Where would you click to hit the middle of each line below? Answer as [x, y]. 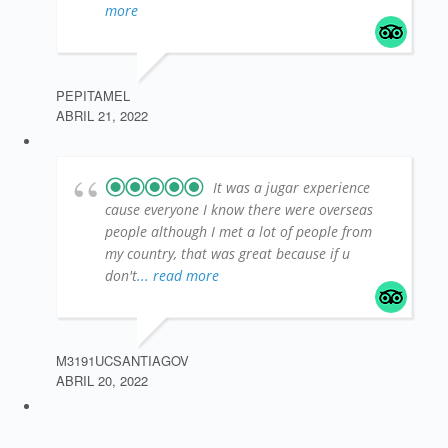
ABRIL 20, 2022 [102, 381]
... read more [178, 276]
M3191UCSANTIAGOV [122, 361]
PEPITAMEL [93, 96]
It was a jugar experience [291, 188]
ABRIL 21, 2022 [102, 116]
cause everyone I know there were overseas [239, 210]
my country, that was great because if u [227, 254]
